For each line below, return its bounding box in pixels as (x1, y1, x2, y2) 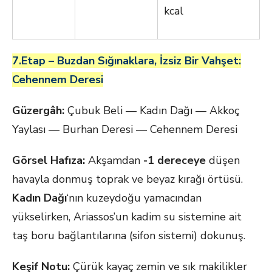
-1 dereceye (143, 153, 206, 168)
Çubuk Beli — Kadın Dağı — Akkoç (64, 103, 239, 118)
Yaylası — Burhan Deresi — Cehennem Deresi (12, 122, 237, 137)
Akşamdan (85, 153, 143, 168)
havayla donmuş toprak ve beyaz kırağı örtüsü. (12, 172, 243, 186)
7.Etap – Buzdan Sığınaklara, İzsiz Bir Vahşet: (12, 53, 241, 68)
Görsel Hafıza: (12, 153, 85, 168)
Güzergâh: (12, 103, 64, 118)
